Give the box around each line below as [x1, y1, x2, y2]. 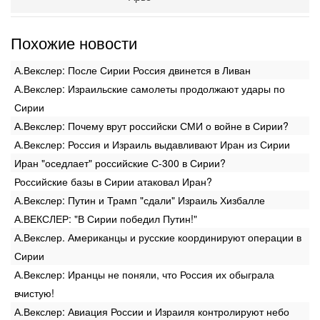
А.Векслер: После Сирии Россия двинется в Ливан [14, 62, 251, 77]
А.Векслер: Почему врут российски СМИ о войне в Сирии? [14, 118, 289, 133]
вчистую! [14, 285, 54, 300]
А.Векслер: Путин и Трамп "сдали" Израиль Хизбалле [14, 192, 265, 207]
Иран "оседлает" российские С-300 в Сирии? [14, 155, 226, 170]
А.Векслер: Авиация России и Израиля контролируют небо [14, 304, 289, 319]
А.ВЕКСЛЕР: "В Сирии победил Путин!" [14, 211, 197, 226]
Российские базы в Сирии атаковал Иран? [14, 174, 212, 189]
